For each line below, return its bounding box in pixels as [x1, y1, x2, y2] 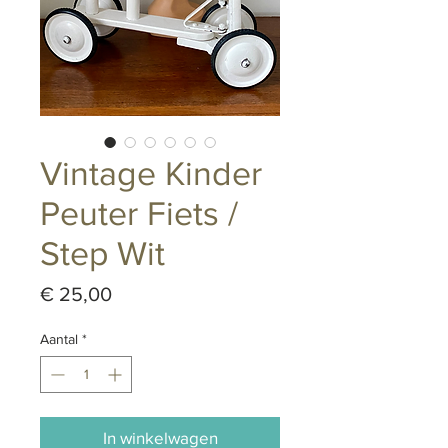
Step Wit [40, 235, 165, 273]
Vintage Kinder [40, 155, 262, 193]
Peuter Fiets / [40, 195, 238, 233]
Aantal [40, 331, 78, 348]
